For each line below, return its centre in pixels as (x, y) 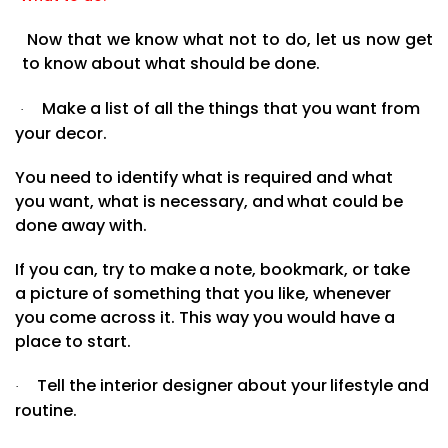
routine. (46, 410)
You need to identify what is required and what (204, 177)
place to (49, 341)
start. (108, 341)
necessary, (203, 201)
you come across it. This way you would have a (205, 317)
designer (197, 385)
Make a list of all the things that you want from (231, 108)
